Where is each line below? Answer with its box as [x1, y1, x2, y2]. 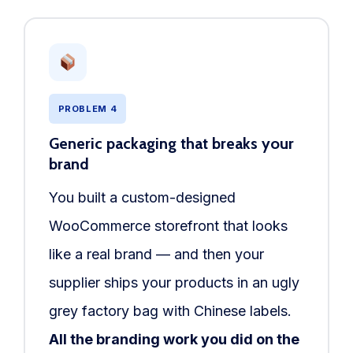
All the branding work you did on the [48, 331, 299, 348]
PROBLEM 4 [58, 103, 117, 115]
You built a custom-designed [48, 189, 236, 206]
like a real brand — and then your [48, 246, 264, 263]
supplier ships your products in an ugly [48, 274, 299, 292]
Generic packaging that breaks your [48, 134, 294, 154]
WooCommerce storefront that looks [48, 217, 288, 235]
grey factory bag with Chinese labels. [48, 303, 292, 320]
